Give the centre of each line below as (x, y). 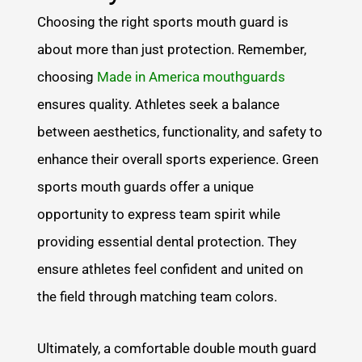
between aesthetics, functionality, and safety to (180, 131)
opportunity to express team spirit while (159, 214)
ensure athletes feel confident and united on (170, 269)
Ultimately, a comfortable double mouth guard (177, 348)
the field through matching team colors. (158, 296)
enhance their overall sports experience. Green (178, 159)
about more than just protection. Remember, (172, 49)
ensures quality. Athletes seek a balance (159, 104)
